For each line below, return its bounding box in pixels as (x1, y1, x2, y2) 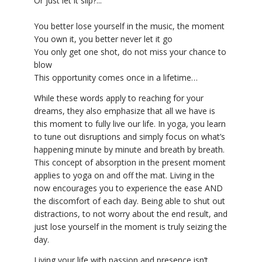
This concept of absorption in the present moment (34, 156, 226, 168)
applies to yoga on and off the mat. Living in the (34, 169, 215, 181)
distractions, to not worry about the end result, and (34, 208, 227, 219)
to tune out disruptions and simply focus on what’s (34, 130, 225, 142)
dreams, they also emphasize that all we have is (34, 105, 215, 116)
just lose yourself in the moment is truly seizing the (34, 220, 227, 232)
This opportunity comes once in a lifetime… (34, 71, 198, 83)
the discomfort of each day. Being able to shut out (34, 195, 225, 206)
